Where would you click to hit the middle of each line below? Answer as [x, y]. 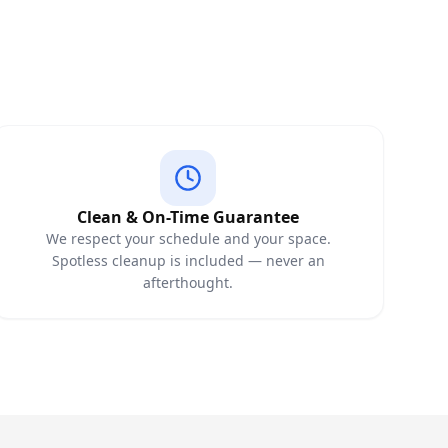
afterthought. [188, 282]
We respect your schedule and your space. [188, 238]
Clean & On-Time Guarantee [188, 217]
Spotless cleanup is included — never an [188, 260]
